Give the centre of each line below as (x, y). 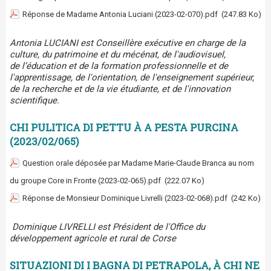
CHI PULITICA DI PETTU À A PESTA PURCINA (124, 128)
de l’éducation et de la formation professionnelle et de (119, 66)
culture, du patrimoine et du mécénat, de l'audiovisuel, (118, 55)
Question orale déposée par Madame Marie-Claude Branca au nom (138, 163)
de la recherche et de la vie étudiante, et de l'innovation (120, 89)
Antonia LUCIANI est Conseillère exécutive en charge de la (128, 43)
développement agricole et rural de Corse (93, 239)
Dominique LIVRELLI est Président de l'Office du (109, 227)
